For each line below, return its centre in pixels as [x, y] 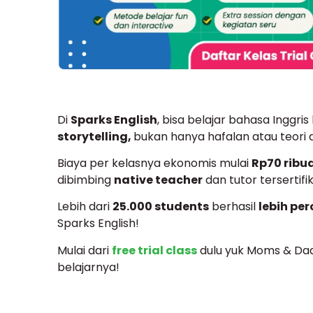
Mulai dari [85, 250]
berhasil [234, 207]
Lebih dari [85, 207]
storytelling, [95, 136]
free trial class [154, 250]
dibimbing [86, 180]
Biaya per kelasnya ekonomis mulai [154, 163]
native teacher [158, 180]
